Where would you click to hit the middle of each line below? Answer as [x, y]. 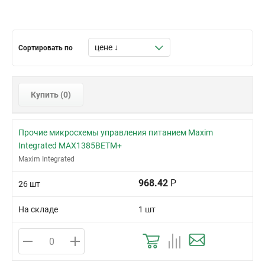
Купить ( [47, 95]
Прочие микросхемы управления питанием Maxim [116, 132]
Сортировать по [46, 48]
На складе [38, 209]
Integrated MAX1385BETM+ [70, 146]
